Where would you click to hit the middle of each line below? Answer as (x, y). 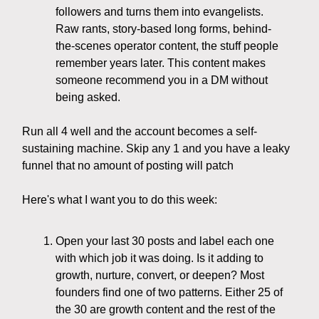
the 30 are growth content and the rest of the (166, 310)
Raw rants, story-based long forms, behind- (163, 29)
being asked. (88, 98)
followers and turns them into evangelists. (159, 12)
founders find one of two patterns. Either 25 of (169, 293)
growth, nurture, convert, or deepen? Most (160, 276)
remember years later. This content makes (161, 63)
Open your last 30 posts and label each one (165, 241)
